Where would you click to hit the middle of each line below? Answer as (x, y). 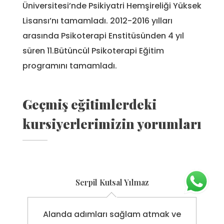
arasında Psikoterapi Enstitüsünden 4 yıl (103, 36)
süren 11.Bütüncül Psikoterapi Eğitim (93, 51)
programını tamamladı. (70, 66)
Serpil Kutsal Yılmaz (112, 182)
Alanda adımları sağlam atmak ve (112, 214)
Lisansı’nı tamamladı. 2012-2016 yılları (97, 21)
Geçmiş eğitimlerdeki (89, 104)
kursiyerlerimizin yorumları (112, 123)
